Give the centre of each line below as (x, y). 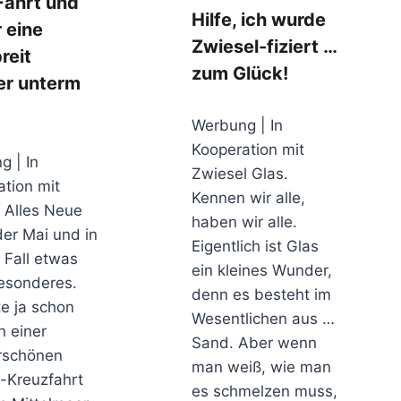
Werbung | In (238, 126)
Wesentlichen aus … (264, 319)
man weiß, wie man (262, 367)
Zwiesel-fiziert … (264, 46)
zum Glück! (240, 73)
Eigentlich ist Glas (256, 247)
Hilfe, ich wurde (259, 19)
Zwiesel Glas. (240, 174)
